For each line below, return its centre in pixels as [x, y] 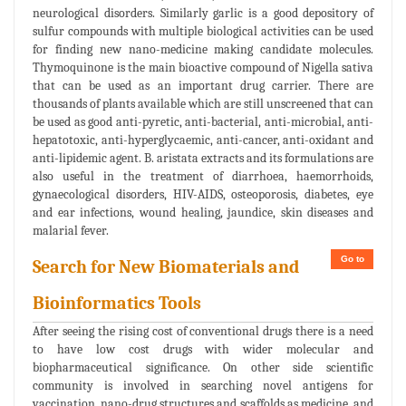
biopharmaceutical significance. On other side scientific [203, 367]
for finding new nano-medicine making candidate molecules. [203, 49]
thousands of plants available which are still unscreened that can [203, 103]
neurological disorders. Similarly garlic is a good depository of [203, 13]
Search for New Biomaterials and [166, 266]
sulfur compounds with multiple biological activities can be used [203, 31]
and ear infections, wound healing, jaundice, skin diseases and [203, 212]
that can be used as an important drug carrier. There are [203, 85]
